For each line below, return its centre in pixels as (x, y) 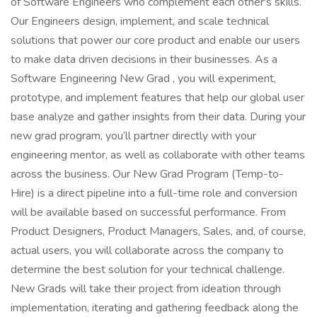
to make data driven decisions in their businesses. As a (144, 59)
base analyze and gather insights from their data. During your (158, 117)
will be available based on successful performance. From (148, 212)
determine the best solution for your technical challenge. (148, 270)
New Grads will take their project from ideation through (146, 289)
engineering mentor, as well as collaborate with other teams (158, 155)
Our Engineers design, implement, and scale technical (140, 21)
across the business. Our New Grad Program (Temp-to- (147, 174)
